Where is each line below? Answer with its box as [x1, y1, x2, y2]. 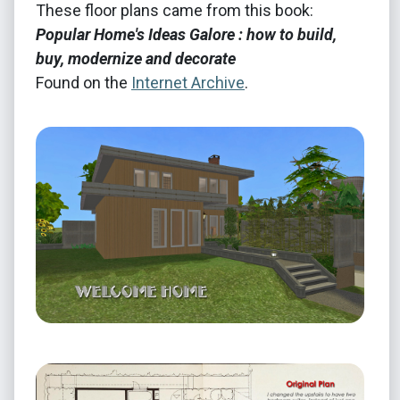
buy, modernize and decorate [36, 48, 236, 68]
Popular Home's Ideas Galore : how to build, [36, 24, 337, 44]
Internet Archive [131, 72, 245, 92]
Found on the [36, 72, 131, 92]
